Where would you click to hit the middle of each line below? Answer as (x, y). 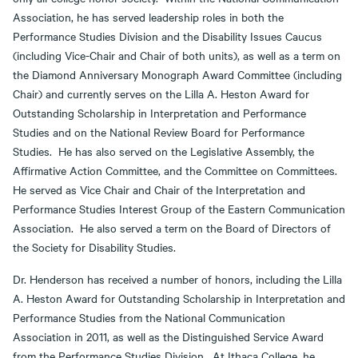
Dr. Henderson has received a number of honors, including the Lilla (177, 279)
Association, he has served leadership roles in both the (148, 17)
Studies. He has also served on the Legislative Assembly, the (163, 151)
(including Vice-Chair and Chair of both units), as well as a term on (177, 55)
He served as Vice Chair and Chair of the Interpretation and (159, 189)
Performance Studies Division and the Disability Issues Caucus (167, 36)
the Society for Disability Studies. (94, 247)
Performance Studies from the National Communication (149, 317)
